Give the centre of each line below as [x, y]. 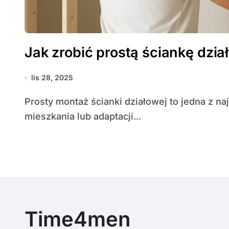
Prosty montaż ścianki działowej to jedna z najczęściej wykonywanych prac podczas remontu [28, 101]
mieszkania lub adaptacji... [83, 116]
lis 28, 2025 [52, 77]
